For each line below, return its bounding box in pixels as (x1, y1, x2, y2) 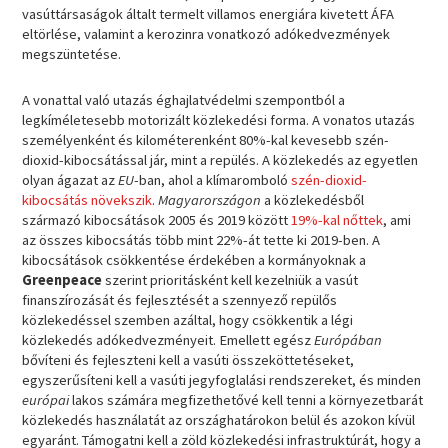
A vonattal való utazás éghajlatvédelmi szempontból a (22, 90, 346, 109)
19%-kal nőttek (291, 210, 384, 229)
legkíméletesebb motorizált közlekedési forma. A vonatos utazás (22, 110, 416, 129)
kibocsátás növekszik (22, 190, 153, 209)
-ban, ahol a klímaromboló (134, 170, 292, 189)
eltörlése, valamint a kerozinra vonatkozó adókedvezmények (22, 25, 391, 44)
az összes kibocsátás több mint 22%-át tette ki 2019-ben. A (22, 230, 381, 249)
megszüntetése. (22, 45, 122, 64)
